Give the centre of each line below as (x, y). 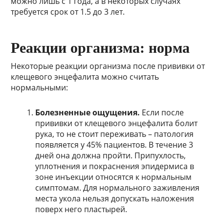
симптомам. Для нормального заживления (118, 188)
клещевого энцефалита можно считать (85, 77)
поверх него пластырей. (81, 209)
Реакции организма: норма (100, 48)
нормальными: (40, 88)
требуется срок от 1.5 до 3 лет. (68, 12)
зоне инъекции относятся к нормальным (114, 177)
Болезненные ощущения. (88, 113)
